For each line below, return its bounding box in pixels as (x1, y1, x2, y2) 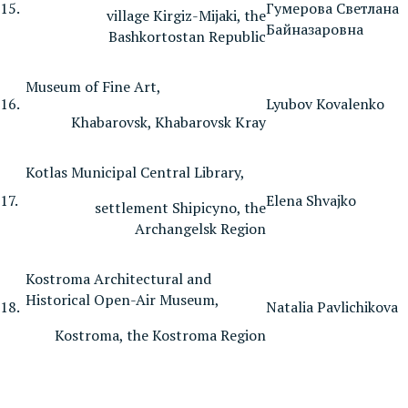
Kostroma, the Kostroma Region (55, 324, 266, 345)
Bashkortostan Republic (108, 25, 266, 46)
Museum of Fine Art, (25, 76, 161, 97)
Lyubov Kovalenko (266, 93, 384, 114)
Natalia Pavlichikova (266, 296, 398, 317)
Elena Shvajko (266, 189, 356, 210)
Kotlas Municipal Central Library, (25, 161, 245, 182)
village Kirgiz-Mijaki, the (107, 5, 266, 25)
